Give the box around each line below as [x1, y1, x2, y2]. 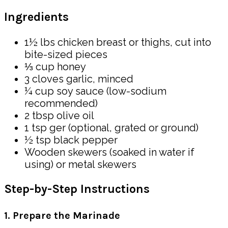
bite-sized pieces [24, 48, 107, 61]
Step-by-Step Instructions [4, 182, 150, 196]
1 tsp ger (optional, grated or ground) [24, 121, 198, 134]
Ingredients [4, 10, 69, 24]
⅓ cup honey [24, 60, 86, 73]
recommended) [24, 97, 98, 109]
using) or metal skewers [24, 158, 136, 170]
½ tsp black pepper [24, 133, 118, 146]
